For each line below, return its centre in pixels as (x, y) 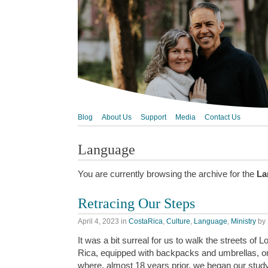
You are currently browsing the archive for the (167, 173)
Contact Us (223, 117)
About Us (117, 117)
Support (153, 117)
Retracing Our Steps (136, 203)
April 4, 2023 (98, 221)
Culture (178, 221)
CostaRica (146, 221)
